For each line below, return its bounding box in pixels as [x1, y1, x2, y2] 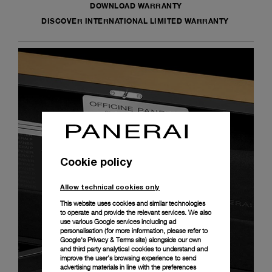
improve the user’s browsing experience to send [60, 253, 196, 262]
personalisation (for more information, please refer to [60, 226, 208, 235]
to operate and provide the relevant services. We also [60, 208, 211, 217]
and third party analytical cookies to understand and [60, 244, 208, 253]
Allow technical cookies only [60, 182, 160, 191]
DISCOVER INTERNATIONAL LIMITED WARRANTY [41, 16, 231, 25]
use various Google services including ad [60, 217, 176, 226]
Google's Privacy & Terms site [60, 235, 145, 244]
